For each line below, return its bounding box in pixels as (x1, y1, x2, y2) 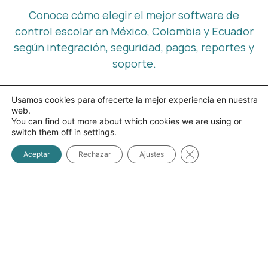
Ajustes (139, 150, 164, 159)
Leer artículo (105, 93, 163, 106)
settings (83, 127, 114, 137)
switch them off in (11, 127, 83, 137)
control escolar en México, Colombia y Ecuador (14, 23, 254, 38)
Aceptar (23, 150, 50, 159)
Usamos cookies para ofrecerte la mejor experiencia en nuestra (11, 95, 258, 105)
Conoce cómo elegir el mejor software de (29, 7, 239, 22)
